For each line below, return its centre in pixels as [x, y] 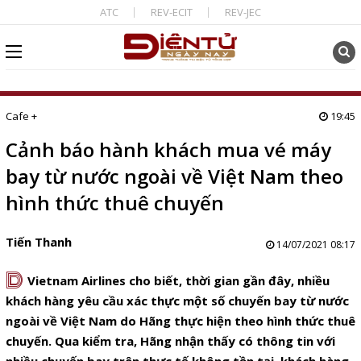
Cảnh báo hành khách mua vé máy [168, 149]
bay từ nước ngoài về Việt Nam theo [174, 176]
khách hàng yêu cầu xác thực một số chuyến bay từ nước [177, 301]
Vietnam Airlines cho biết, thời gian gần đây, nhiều [178, 280]
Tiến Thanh [38, 242]
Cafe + [21, 116]
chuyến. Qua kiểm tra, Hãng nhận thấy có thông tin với [170, 341]
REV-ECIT [171, 12]
